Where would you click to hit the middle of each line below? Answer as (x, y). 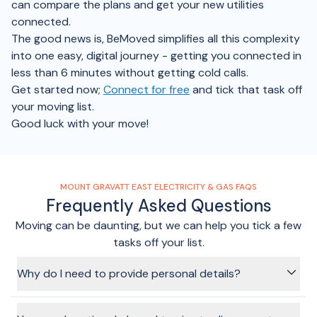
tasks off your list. (158, 242)
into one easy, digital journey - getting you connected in (156, 56)
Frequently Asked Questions (158, 206)
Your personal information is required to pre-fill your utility (154, 304)
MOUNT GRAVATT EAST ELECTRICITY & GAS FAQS (158, 187)
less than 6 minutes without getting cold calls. (130, 73)
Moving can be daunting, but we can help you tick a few (158, 225)
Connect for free (146, 90)
